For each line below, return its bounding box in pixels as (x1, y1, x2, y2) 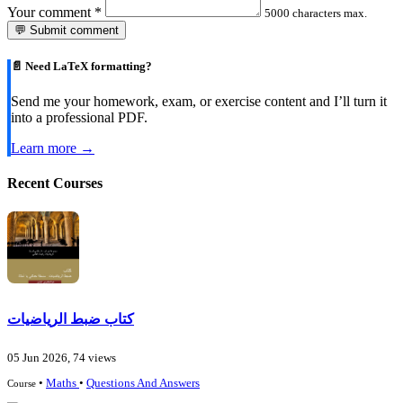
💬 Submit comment (14, 22, 119, 37)
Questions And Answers (86, 376, 200, 390)
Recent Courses (7, 175, 103, 192)
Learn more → (11, 140, 94, 157)
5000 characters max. (264, 5, 367, 20)
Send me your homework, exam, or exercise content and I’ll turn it (11, 94, 387, 110)
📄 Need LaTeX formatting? (11, 59, 152, 74)
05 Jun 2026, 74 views (7, 352, 116, 365)
